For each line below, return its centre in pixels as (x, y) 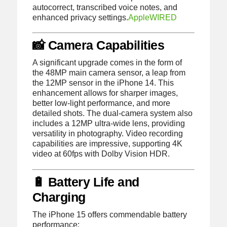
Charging (59, 197)
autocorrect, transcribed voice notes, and (105, 8)
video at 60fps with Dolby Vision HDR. (101, 154)
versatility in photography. (78, 134)
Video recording (154, 134)
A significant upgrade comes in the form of (107, 63)
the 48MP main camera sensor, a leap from (109, 73)
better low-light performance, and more (101, 103)
